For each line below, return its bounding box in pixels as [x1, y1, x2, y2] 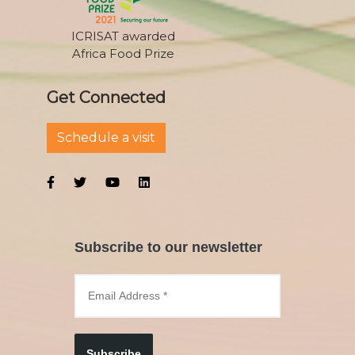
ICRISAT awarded [71, 28, 175, 44]
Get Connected [47, 87, 166, 107]
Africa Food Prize [71, 45, 174, 61]
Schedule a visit [57, 129, 155, 145]
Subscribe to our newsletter [74, 239, 262, 255]
